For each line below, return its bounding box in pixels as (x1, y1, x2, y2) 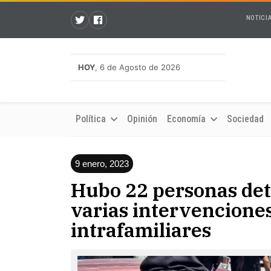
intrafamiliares (71, 217, 211, 243)
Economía (167, 113, 208, 125)
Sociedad (227, 113, 264, 125)
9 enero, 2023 (75, 158, 129, 169)
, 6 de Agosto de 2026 (95, 62, 180, 72)
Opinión (127, 113, 157, 125)
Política (76, 113, 108, 125)
